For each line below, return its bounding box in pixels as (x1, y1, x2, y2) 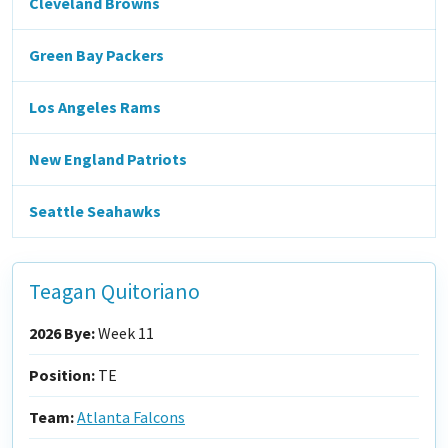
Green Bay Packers (29, 45, 164, 65)
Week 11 (95, 323, 154, 343)
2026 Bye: (29, 323, 95, 343)
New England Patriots (29, 149, 187, 169)
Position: (29, 365, 95, 385)
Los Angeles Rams (29, 97, 161, 117)
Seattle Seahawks (29, 201, 161, 221)
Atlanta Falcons (77, 407, 185, 427)
